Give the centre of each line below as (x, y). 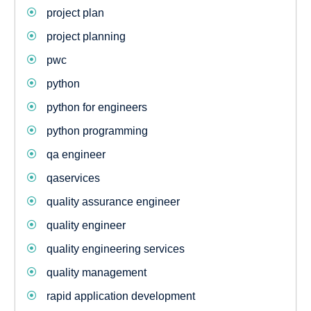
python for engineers (96, 107)
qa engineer (76, 154)
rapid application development (120, 296)
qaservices (73, 178)
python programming (97, 131)
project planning (86, 36)
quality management (96, 272)
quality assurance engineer (113, 202)
